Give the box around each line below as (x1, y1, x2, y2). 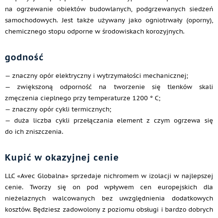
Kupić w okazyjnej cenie (5, 152, 119, 163)
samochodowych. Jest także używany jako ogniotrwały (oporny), (5, 16, 213, 25)
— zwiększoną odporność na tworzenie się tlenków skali (5, 83, 213, 91)
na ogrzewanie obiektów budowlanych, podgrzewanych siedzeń (5, 5, 213, 14)
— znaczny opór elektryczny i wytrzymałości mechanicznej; (5, 72, 188, 80)
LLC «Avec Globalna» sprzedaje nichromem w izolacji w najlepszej (5, 172, 213, 181)
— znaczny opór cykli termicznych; (5, 105, 111, 114)
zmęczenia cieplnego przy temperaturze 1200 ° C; (5, 94, 161, 103)
